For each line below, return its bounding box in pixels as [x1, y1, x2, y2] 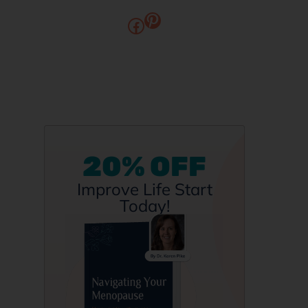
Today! [119, 195, 170, 216]
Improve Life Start [76, 179, 212, 199]
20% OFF [82, 151, 206, 183]
